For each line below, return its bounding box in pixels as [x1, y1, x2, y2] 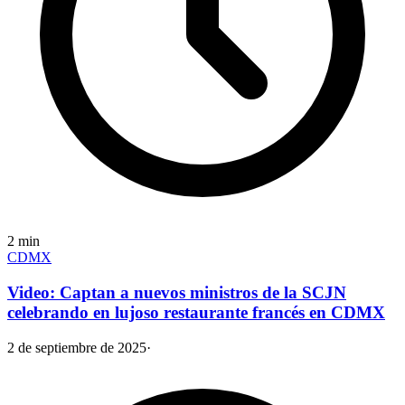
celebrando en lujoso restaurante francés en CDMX [7, 302, 385, 322]
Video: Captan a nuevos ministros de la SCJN [7, 282, 346, 302]
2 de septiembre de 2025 [7, 339, 146, 355]
